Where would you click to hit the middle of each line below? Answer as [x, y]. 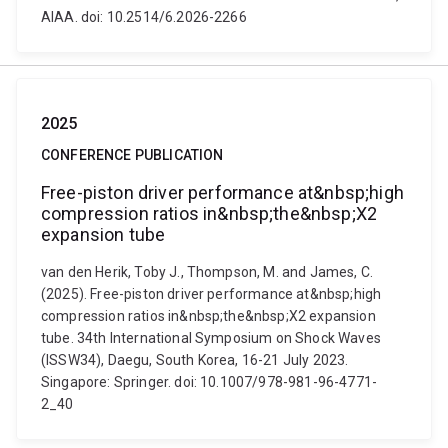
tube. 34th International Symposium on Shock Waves [211, 338]
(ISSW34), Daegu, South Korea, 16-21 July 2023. [195, 360]
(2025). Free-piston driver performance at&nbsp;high [211, 294]
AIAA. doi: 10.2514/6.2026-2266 [144, 17]
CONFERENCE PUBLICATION [132, 155]
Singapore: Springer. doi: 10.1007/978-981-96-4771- [209, 382]
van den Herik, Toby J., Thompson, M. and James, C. [207, 272]
